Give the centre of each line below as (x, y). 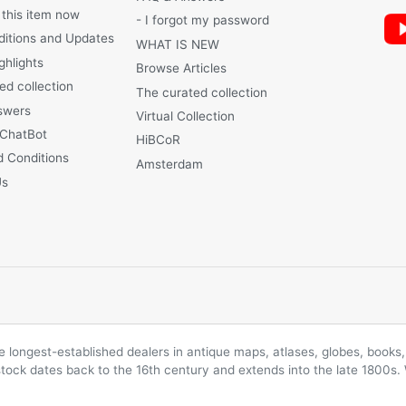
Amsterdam (170, 164)
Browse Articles (182, 68)
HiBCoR (159, 140)
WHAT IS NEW (178, 44)
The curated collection (202, 92)
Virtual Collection (186, 116)
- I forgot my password (203, 20)
